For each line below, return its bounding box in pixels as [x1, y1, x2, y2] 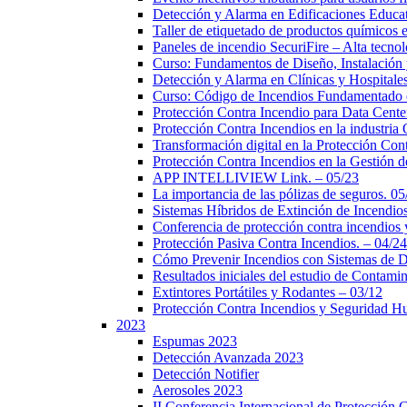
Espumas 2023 [153, 333, 237, 349]
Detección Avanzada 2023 [153, 350, 303, 365]
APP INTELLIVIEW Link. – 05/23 [153, 170, 359, 185]
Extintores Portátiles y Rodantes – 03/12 [153, 284, 382, 300]
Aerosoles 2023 [153, 382, 243, 398]
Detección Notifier [153, 366, 259, 382]
